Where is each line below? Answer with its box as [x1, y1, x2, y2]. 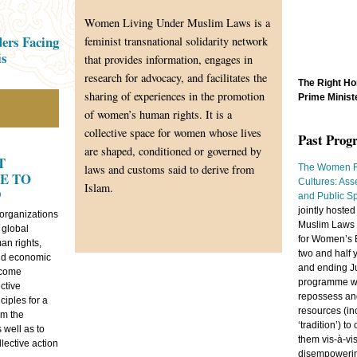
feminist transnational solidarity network [84, 33, 268, 49]
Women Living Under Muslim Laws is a [84, 15, 270, 30]
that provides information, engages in [84, 52, 253, 67]
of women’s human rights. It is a [84, 107, 232, 122]
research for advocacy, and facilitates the [84, 70, 267, 85]
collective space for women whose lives [84, 125, 261, 140]
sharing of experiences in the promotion [84, 88, 265, 104]
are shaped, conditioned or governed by [84, 143, 261, 159]
